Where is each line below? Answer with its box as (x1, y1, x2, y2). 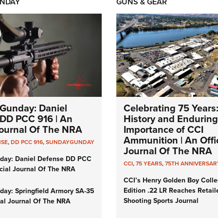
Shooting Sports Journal (124, 196, 199, 206)
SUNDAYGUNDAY (46, 138, 94, 147)
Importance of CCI (124, 122, 203, 137)
